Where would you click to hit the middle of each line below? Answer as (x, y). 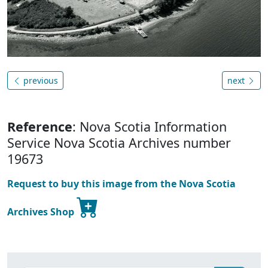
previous (39, 80)
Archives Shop (42, 211)
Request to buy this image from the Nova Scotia (121, 183)
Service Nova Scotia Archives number (119, 142)
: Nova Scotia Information (150, 126)
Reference (40, 126)
